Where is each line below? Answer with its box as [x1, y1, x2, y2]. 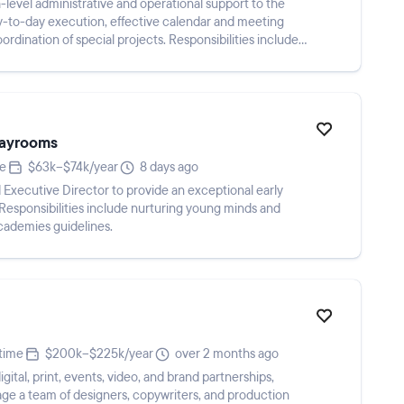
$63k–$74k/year [28, 159, 118, 176]
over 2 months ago [175, 345, 279, 363]
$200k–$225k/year [45, 345, 153, 363]
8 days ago [140, 159, 198, 176]
